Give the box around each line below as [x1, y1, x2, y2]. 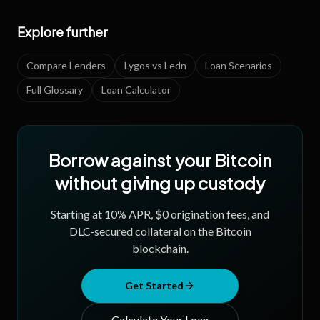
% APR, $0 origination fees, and [117, 207, 269, 221]
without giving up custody [55, 172, 265, 194]
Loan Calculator [101, 84, 171, 96]
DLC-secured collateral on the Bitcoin [69, 224, 251, 238]
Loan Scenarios [205, 59, 272, 71]
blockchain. [131, 241, 189, 255]
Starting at [51, 207, 104, 221]
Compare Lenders [26, 59, 106, 71]
